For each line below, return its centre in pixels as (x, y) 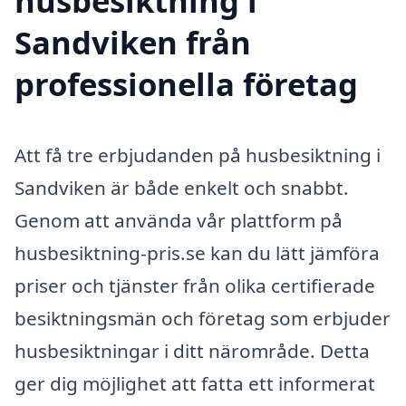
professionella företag (186, 83)
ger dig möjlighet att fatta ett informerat (195, 383)
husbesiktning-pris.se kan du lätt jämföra (197, 252)
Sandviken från (133, 42)
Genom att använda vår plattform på (179, 220)
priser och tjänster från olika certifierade (195, 285)
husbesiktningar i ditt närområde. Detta (192, 350)
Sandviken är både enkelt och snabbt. (182, 187)
